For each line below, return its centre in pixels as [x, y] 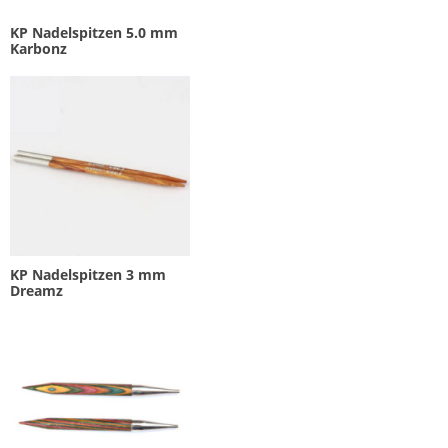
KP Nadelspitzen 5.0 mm [94, 33]
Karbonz [38, 49]
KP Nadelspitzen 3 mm [88, 274]
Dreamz [36, 290]
